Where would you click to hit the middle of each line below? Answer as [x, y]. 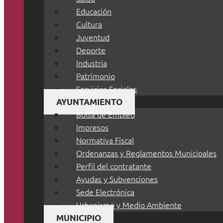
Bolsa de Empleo [106, 114]
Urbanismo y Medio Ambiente [129, 205]
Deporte [91, 50]
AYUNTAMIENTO [89, 102]
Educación [94, 11]
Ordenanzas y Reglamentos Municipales [146, 153]
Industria [92, 63]
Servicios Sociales [107, 89]
